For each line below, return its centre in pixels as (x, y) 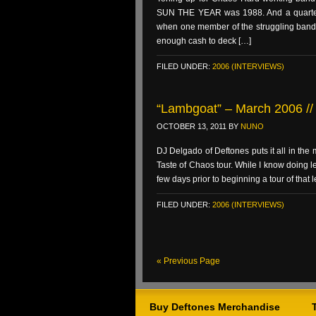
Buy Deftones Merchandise (215, 307)
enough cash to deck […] (204, 41)
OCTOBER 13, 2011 (192, 126)
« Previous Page (188, 261)
